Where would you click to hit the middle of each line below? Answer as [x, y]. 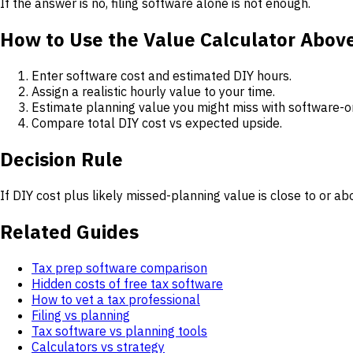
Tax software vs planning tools [119, 331]
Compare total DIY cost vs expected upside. [157, 123]
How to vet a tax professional [116, 299]
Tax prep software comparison [119, 268]
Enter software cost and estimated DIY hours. [162, 76]
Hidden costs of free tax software [127, 283]
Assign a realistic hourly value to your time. [153, 92]
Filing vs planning [81, 315]
